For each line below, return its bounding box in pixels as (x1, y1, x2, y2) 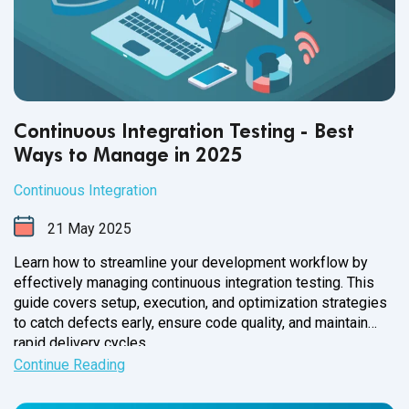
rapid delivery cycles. (14, 333, 149, 351)
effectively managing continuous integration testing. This (14, 273, 374, 291)
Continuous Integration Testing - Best (14, 119, 354, 142)
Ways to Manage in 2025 (14, 142, 243, 166)
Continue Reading (14, 355, 125, 373)
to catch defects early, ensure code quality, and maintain (14, 313, 368, 331)
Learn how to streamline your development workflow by (14, 253, 368, 271)
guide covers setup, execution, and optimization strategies (14, 293, 387, 311)
